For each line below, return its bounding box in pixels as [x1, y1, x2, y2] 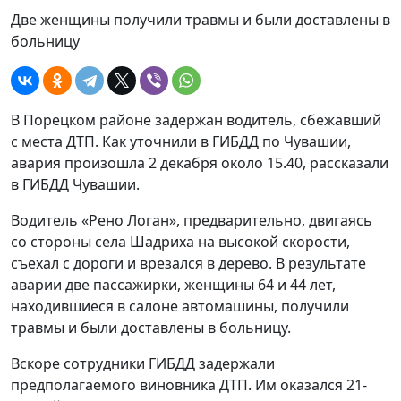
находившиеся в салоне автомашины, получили [11, 296, 349, 316]
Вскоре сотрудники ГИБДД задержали [11, 354, 275, 373]
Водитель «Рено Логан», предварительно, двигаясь [11, 210, 372, 230]
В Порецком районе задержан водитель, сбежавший [11, 110, 381, 130]
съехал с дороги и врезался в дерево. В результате [11, 253, 366, 273]
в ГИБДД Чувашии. [11, 175, 140, 194]
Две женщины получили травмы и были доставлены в [11, 10, 390, 30]
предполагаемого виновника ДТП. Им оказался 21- [11, 375, 367, 395]
